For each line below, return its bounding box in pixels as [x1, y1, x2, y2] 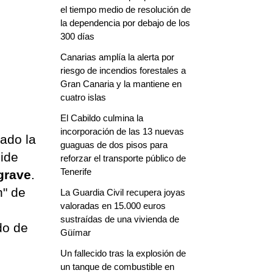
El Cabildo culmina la [60, 113, 143, 123]
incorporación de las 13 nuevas [60, 126, 184, 136]
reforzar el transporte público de [60, 153, 186, 163]
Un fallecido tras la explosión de [60, 248, 186, 258]
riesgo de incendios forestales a [60, 65, 186, 76]
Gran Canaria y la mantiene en [60, 79, 182, 89]
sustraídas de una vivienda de [60, 214, 179, 224]
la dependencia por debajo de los [60, 18, 190, 28]
